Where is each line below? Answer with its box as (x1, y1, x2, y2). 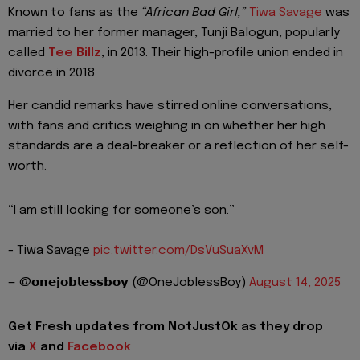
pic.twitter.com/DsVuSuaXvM (93, 243, 264, 257)
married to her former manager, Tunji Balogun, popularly (8, 27, 340, 40)
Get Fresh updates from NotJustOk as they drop (8, 321, 323, 334)
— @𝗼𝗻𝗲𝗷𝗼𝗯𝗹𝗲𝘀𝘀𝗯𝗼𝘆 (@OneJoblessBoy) (8, 276, 249, 290)
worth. (8, 159, 47, 173)
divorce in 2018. (8, 67, 97, 80)
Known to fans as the (8, 6, 141, 20)
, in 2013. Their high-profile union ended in (101, 47, 343, 60)
